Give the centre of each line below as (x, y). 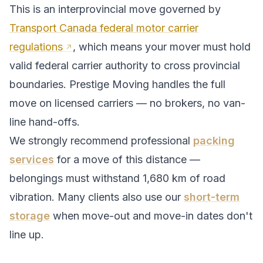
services (32, 159)
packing (214, 141)
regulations (36, 47)
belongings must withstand (76, 178)
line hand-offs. (45, 122)
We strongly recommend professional (101, 141)
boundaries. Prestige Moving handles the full (117, 84)
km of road (197, 178)
